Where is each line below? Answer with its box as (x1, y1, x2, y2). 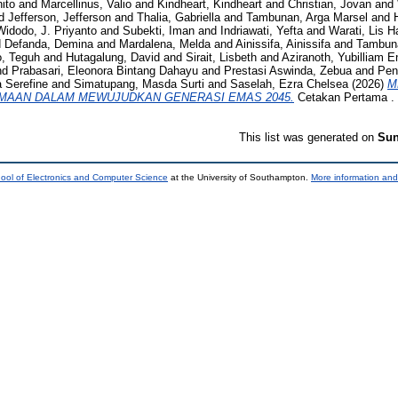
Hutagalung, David (66, 50, 160, 64)
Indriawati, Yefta (220, 23, 303, 37)
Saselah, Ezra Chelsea (230, 76, 348, 91)
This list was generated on (239, 130, 378, 144)
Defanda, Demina (4, 36, 93, 51)
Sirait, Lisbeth (186, 50, 257, 64)
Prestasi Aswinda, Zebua (224, 63, 352, 77)
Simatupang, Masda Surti (74, 76, 204, 91)
